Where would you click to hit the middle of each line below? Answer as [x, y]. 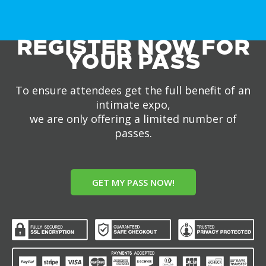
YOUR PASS [133, 62]
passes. [133, 133]
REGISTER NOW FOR [133, 47]
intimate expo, [133, 105]
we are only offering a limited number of [133, 119]
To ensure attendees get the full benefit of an [133, 91]
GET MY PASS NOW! [133, 183]
